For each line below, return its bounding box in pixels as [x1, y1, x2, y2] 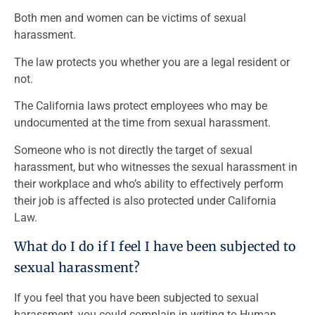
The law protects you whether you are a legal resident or [14, 55, 290, 69]
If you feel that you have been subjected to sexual [14, 290, 259, 304]
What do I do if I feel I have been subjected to [14, 238, 297, 255]
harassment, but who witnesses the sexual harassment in [14, 160, 297, 174]
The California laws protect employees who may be [14, 99, 267, 113]
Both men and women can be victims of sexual [14, 11, 246, 25]
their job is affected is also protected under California [14, 193, 276, 207]
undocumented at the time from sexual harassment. [14, 116, 271, 130]
